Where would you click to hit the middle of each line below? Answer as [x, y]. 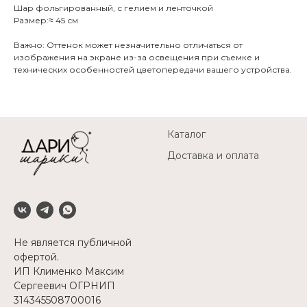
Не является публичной [73, 242]
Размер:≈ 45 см [46, 20]
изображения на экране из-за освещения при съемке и [137, 57]
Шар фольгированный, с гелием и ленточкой [113, 8]
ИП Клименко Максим [69, 271]
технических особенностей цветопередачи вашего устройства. [153, 69]
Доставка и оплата [213, 155]
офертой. [36, 257]
